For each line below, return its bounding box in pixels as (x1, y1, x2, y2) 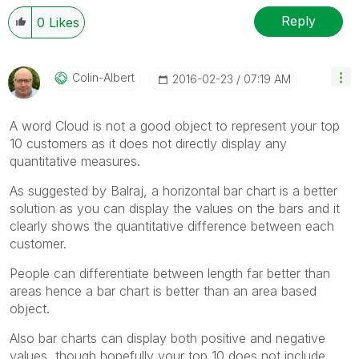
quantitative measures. (10, 152, 140, 169)
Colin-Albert (72, 70, 135, 84)
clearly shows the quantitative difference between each (10, 217, 334, 234)
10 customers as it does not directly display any (10, 135, 287, 151)
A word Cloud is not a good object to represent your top (10, 117, 340, 134)
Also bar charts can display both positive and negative (10, 329, 325, 346)
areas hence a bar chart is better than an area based (10, 282, 317, 299)
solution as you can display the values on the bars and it (10, 200, 340, 216)
